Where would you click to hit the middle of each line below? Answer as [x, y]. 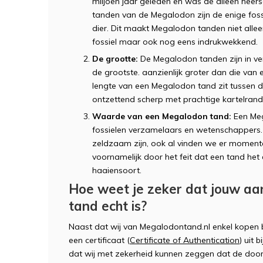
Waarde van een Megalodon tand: [162, 116]
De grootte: [115, 58]
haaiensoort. [117, 170]
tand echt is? [108, 206]
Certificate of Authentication [185, 240]
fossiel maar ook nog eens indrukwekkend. [175, 41]
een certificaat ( [99, 240]
